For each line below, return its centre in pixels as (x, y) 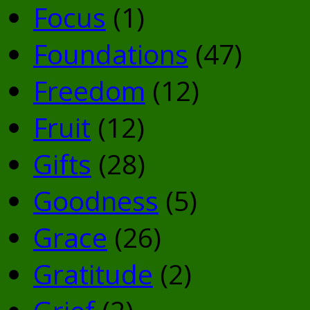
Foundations (111, 53)
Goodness (96, 200)
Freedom (89, 90)
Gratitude (93, 273)
